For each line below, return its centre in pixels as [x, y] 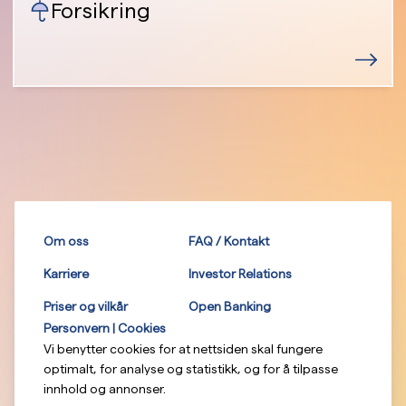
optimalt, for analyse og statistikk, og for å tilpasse [191, 369]
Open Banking [230, 306]
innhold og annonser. [105, 389]
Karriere [66, 274]
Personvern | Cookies [105, 328]
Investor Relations [240, 274]
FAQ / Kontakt [229, 241]
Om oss [66, 241]
